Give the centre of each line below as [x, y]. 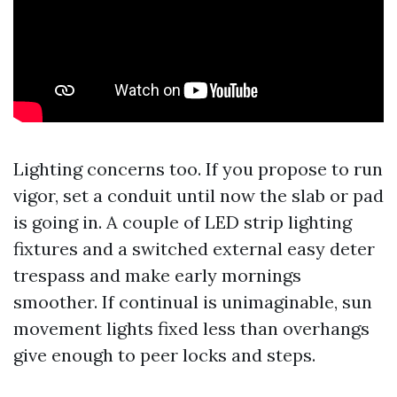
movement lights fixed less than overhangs [191, 329]
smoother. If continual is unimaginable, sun [193, 302]
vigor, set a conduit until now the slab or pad [198, 196]
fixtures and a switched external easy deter [194, 249]
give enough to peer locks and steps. [164, 355]
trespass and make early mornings [157, 276]
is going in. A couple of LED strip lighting [183, 222]
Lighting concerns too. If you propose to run [198, 169]
